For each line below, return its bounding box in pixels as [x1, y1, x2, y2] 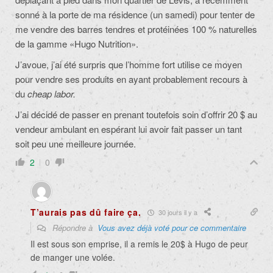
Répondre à [50, 222, 97, 234]
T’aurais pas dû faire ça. [30, 206, 141, 219]
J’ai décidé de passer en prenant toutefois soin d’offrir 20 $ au [15, 108, 257, 121]
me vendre [15, 23, 60, 36]
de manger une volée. [30, 251, 115, 264]
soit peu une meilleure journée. [15, 137, 136, 151]
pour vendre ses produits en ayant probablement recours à [15, 73, 247, 86]
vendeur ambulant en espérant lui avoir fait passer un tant [15, 122, 242, 136]
